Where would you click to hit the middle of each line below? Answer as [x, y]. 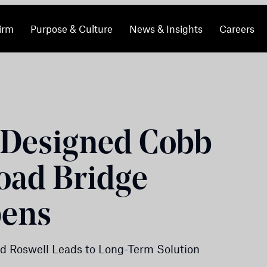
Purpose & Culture [71, 29]
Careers [237, 29]
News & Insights [166, 29]
